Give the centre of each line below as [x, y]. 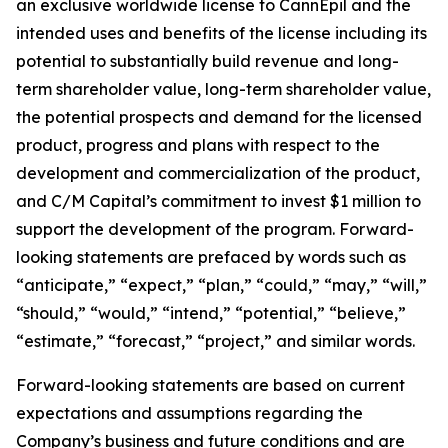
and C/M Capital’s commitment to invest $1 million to [218, 201]
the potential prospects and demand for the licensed [219, 117]
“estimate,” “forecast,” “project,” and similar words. [215, 341]
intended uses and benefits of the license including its [221, 33]
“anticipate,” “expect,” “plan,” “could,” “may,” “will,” [221, 285]
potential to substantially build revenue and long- [207, 61]
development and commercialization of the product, [218, 173]
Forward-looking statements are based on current [210, 385]
